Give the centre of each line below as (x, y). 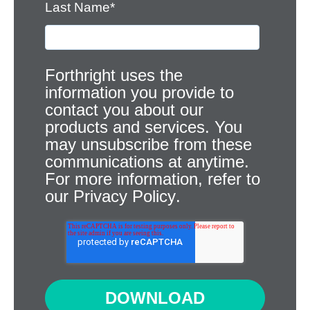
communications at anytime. (147, 161)
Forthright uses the (114, 75)
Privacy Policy (125, 196)
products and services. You (144, 127)
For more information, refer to (153, 179)
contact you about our (124, 109)
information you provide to (139, 92)
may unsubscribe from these (148, 144)
